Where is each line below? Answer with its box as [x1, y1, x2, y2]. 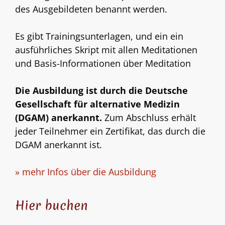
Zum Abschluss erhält [104, 111, 196, 124]
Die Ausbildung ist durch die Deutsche [15, 84, 188, 96]
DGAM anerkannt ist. [15, 139, 102, 151]
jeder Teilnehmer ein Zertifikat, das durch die [15, 125, 205, 137]
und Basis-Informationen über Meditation [15, 57, 191, 69]
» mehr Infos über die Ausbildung [15, 166, 156, 178]
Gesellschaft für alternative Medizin [15, 98, 180, 110]
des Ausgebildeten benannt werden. [15, 3, 167, 15]
